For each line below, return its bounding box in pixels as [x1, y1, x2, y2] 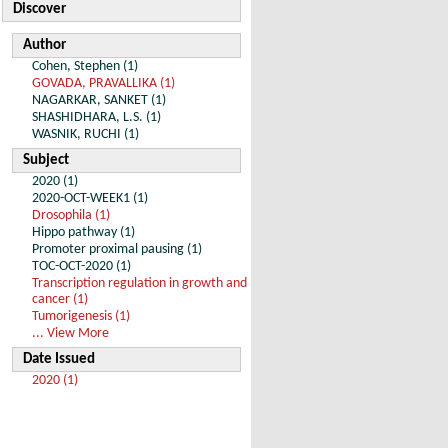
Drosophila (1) [32, 209, 110, 222]
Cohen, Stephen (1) [32, 60, 138, 73]
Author [23, 38, 66, 53]
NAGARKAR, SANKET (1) [32, 94, 166, 107]
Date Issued [23, 352, 95, 367]
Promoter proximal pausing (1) [32, 243, 202, 256]
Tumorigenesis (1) [32, 310, 130, 323]
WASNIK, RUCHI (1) [32, 128, 139, 141]
